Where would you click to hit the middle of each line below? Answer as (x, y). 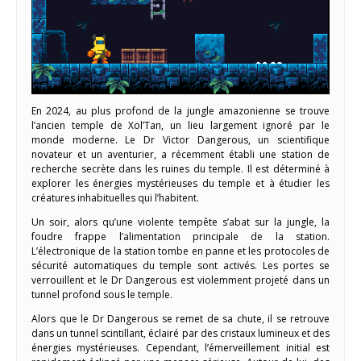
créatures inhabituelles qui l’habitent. (115, 198)
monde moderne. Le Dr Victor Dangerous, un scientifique (180, 140)
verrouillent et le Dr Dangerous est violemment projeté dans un (180, 280)
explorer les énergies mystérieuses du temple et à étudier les (180, 184)
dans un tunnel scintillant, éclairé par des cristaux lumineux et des (180, 334)
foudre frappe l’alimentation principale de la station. (180, 237)
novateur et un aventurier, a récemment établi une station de (180, 155)
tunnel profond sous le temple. (102, 295)
